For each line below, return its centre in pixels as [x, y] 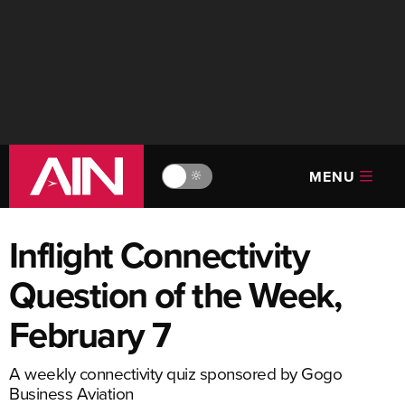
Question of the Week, [175, 295]
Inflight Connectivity [160, 255]
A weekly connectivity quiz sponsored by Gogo [175, 373]
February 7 [90, 334]
